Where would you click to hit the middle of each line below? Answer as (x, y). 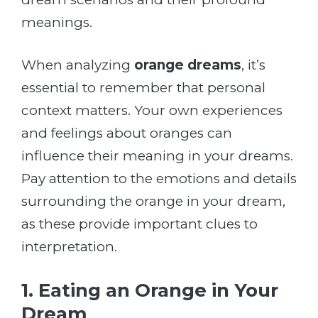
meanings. (57, 22)
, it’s (253, 65)
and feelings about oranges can (127, 133)
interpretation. (69, 247)
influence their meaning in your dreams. (157, 156)
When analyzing (78, 65)
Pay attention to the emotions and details (159, 179)
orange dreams (188, 65)
